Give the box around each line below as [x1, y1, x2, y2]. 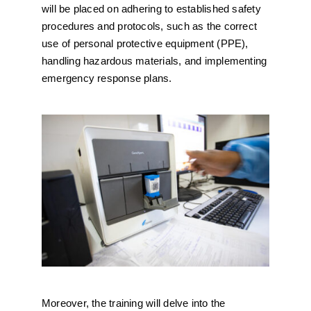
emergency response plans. [41, 72, 172, 84]
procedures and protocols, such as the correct [41, 20, 258, 32]
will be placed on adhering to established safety [41, 3, 261, 15]
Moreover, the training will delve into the [41, 296, 226, 309]
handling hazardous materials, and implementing [41, 55, 267, 67]
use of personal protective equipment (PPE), [41, 37, 249, 49]
